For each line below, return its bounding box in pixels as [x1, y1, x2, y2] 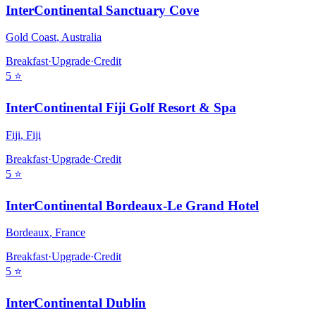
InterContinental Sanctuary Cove [6, 2, 199, 18]
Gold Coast [6, 31, 56, 44]
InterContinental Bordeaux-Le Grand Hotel [6, 197, 259, 213]
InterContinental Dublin [6, 295, 146, 310]
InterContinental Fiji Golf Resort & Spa [6, 100, 236, 116]
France [55, 226, 85, 239]
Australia [61, 31, 102, 44]
